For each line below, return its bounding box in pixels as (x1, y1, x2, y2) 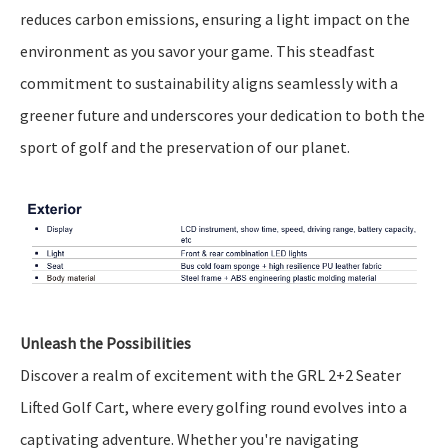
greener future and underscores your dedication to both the (20, 105, 425, 126)
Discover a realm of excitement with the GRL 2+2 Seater (20, 365, 401, 386)
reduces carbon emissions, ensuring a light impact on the (20, 9, 410, 30)
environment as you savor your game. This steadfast (20, 41, 375, 62)
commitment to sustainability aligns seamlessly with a (20, 73, 398, 94)
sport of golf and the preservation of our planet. (20, 137, 350, 158)
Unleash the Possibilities (20, 333, 191, 354)
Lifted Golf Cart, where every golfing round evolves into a (20, 397, 407, 418)
